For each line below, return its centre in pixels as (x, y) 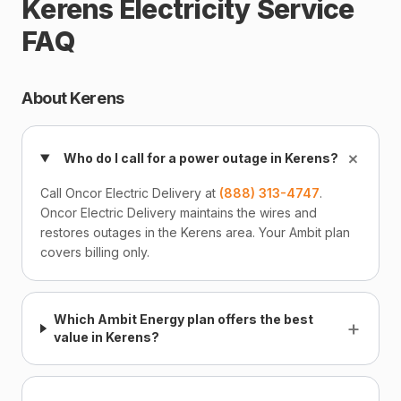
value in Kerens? (106, 337)
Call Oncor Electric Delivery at (130, 193)
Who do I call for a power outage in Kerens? (200, 158)
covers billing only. (95, 252)
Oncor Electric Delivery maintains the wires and (179, 213)
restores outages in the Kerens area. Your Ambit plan (195, 232)
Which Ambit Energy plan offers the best (183, 319)
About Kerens (73, 98)
